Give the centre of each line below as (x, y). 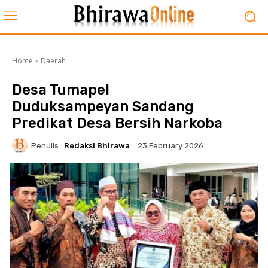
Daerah (53, 61)
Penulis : (47, 145)
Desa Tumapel (61, 90)
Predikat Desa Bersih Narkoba (117, 123)
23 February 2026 (170, 146)
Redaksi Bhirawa (97, 145)
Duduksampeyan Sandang (103, 106)
